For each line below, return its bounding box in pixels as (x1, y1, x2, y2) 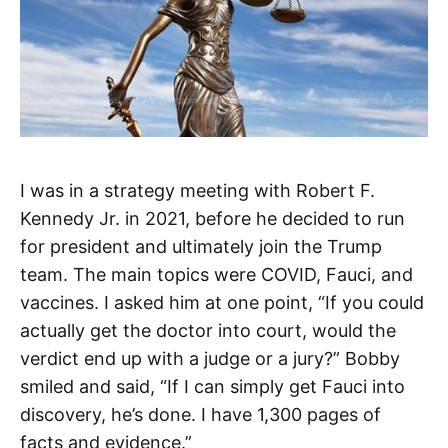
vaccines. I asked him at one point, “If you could (20, 291, 424, 313)
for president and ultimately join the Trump (20, 235, 382, 257)
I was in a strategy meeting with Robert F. (20, 179, 375, 201)
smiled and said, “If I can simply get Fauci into (20, 375, 405, 397)
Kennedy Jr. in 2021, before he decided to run (20, 207, 405, 229)
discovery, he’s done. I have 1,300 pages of (20, 403, 381, 425)
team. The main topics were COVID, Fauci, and (20, 263, 413, 285)
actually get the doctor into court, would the (20, 319, 396, 341)
